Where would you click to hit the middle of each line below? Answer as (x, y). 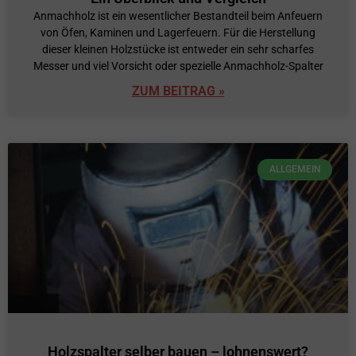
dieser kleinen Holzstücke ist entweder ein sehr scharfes (178, 50)
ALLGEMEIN (295, 170)
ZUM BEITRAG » (178, 91)
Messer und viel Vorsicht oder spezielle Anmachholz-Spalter (178, 66)
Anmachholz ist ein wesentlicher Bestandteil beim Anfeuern (178, 16)
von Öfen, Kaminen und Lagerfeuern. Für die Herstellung (178, 33)
